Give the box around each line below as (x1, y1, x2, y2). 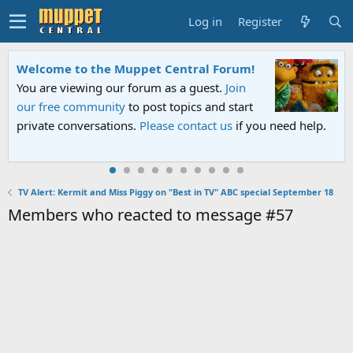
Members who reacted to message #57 (8, 204, 293, 225)
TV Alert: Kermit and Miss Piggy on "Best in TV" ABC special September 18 (17, 186, 333, 198)
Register (238, 13, 282, 29)
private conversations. (17, 117, 139, 133)
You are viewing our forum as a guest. (17, 80, 225, 95)
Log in (188, 13, 222, 29)
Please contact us (139, 117, 232, 133)
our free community (17, 98, 125, 114)
